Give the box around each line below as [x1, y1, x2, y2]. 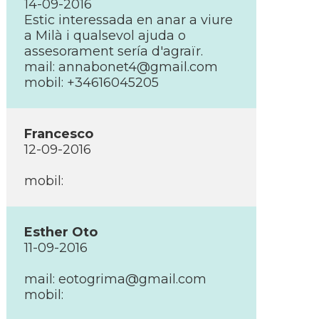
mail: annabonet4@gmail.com [24, 59, 218, 75]
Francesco [24, 126, 93, 142]
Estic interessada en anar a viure [24, 12, 233, 28]
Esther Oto [24, 224, 98, 240]
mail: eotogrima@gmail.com [24, 271, 206, 287]
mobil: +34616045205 [24, 75, 159, 90]
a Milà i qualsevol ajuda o [24, 28, 186, 43]
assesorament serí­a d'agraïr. [24, 43, 203, 59]
